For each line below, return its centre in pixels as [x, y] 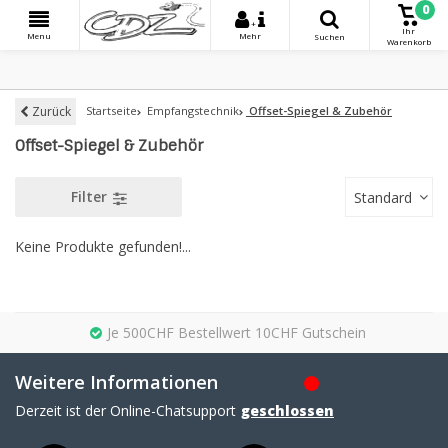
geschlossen [287, 410]
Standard [383, 197]
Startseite [111, 110]
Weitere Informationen [116, 382]
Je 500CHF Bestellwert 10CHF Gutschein [236, 332]
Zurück [50, 111]
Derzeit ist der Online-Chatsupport [125, 410]
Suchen [329, 36]
